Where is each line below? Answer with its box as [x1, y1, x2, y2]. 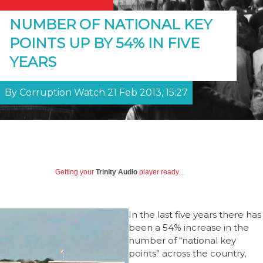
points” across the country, [129, 247, 246, 259]
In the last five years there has [129, 208, 261, 220]
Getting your [55, 168, 96, 176]
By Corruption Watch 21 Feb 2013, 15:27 [5, 87, 188, 98]
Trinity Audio [96, 168, 137, 176]
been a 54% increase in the [129, 221, 249, 233]
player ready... [137, 168, 184, 176]
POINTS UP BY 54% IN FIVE [9, 35, 200, 52]
